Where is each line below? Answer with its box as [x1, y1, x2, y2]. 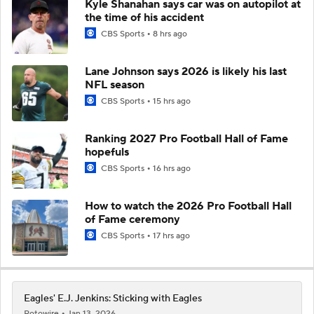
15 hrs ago [153, 95, 191, 107]
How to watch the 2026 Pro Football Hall [85, 198, 292, 213]
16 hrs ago [153, 163, 191, 174]
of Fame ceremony [85, 212, 180, 226]
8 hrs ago [153, 28, 187, 39]
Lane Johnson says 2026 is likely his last [85, 64, 287, 78]
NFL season [85, 77, 144, 92]
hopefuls [85, 144, 129, 159]
